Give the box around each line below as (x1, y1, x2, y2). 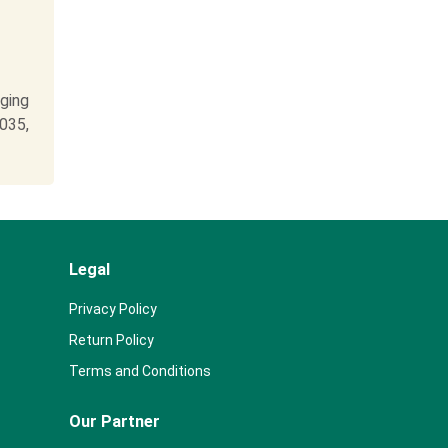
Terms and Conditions (68, 363, 211, 379)
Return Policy (68, 332, 154, 348)
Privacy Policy (68, 301, 157, 317)
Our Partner (68, 412, 160, 431)
